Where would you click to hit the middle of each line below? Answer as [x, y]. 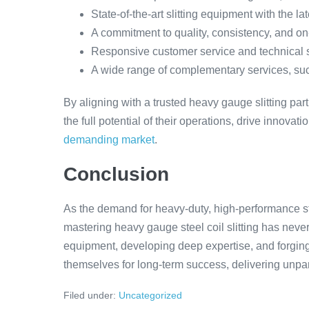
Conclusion [116, 174]
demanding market [109, 140]
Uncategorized [150, 295]
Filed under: [90, 295]
